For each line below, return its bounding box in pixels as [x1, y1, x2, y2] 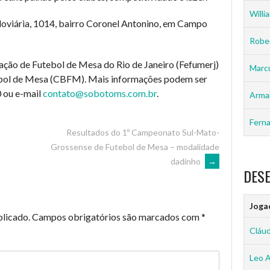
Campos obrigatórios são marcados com [32, 210, 201, 222]
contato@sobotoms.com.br [43, 87, 157, 99]
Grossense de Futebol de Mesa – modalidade [51, 142, 219, 152]
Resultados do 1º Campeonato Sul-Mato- [66, 127, 219, 137]
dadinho [171, 156, 202, 166]
